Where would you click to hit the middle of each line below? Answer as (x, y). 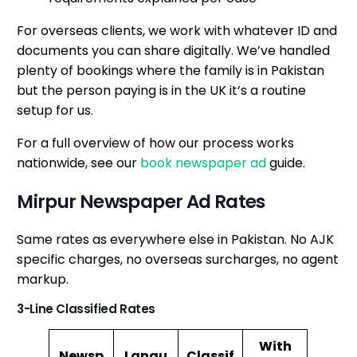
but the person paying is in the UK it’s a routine (162, 91)
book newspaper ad (204, 163)
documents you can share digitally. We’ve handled (174, 51)
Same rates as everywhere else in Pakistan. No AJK (176, 239)
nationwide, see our (79, 163)
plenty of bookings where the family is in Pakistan (171, 71)
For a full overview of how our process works (156, 143)
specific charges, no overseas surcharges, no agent (178, 259)
